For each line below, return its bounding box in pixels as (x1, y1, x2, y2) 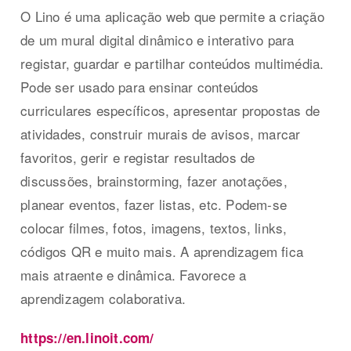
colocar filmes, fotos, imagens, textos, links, (20, 217, 288, 237)
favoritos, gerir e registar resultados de (20, 147, 255, 167)
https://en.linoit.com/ (20, 327, 154, 347)
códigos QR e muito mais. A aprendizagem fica (20, 241, 304, 261)
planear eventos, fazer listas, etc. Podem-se (20, 194, 288, 214)
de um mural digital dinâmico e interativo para (20, 29, 295, 49)
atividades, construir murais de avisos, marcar (20, 123, 301, 143)
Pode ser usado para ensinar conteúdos (20, 76, 259, 96)
